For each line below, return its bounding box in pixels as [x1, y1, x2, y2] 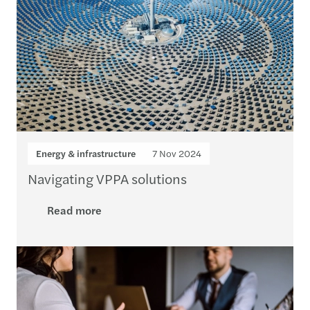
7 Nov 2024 [152, 147, 201, 160]
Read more [47, 202, 102, 218]
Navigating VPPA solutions [28, 168, 187, 188]
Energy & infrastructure [36, 147, 136, 160]
